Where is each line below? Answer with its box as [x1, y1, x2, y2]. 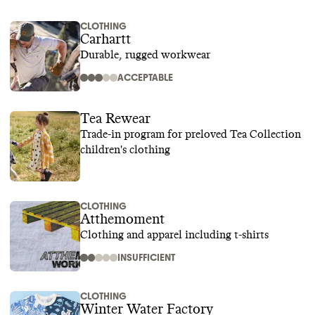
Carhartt [80, 32, 131, 46]
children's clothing [80, 144, 170, 155]
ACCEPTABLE [117, 72, 173, 84]
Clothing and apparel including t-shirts [80, 229, 269, 240]
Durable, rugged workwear [80, 49, 210, 60]
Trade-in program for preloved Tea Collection [80, 129, 301, 140]
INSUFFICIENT [117, 252, 175, 264]
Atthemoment [80, 212, 165, 226]
